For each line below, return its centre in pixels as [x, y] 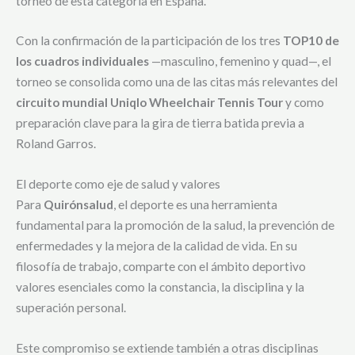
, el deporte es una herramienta [195, 205]
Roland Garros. [56, 144]
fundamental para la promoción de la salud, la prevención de [175, 225]
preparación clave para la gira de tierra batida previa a [160, 123]
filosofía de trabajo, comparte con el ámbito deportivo [161, 267]
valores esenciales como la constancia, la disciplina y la [160, 287]
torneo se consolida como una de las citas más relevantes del [177, 82]
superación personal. [71, 308]
